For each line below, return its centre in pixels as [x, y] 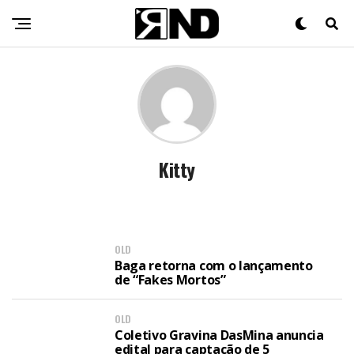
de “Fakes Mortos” [170, 280]
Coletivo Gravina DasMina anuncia [219, 335]
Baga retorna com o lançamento [214, 265]
